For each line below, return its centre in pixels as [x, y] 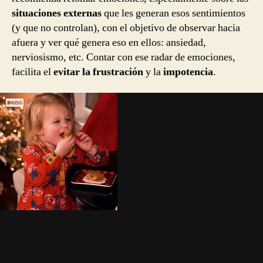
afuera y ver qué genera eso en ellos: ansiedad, [109, 43]
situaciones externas [57, 14]
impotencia [188, 72]
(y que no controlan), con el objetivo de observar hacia [126, 28]
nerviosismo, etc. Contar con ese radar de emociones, [124, 58]
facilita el [33, 72]
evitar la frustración [98, 72]
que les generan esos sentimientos [173, 14]
